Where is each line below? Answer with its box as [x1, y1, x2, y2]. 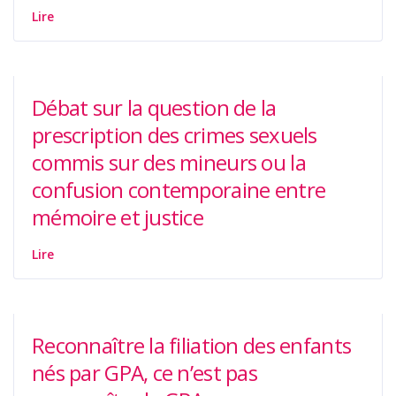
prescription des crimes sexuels [32, 120, 317, 150]
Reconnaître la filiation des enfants [32, 331, 352, 361]
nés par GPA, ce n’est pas [32, 358, 257, 388]
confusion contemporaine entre [32, 175, 326, 205]
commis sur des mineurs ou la [32, 148, 306, 178]
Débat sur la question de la [32, 93, 277, 123]
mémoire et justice [32, 202, 204, 232]
